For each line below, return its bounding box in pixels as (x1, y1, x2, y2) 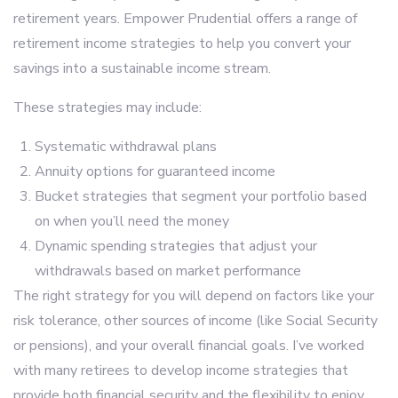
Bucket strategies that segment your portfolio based (35, 187, 367, 206)
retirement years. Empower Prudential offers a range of (13, 9, 357, 28)
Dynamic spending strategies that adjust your (35, 236, 317, 256)
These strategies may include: (13, 98, 202, 117)
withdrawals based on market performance (35, 261, 301, 281)
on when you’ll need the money (35, 211, 229, 231)
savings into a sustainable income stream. (13, 59, 271, 78)
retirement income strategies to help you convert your (13, 34, 351, 53)
